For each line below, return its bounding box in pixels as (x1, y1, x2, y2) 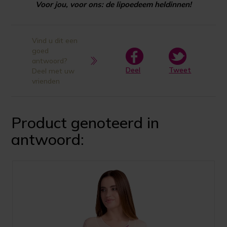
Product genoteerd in (11, 113, 160, 133)
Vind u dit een (31, 36, 78, 46)
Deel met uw (31, 66, 74, 76)
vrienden (31, 77, 60, 86)
